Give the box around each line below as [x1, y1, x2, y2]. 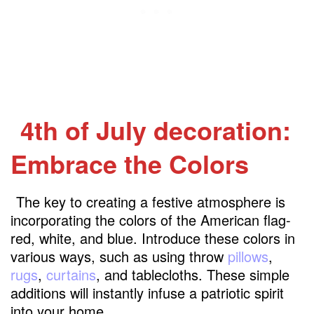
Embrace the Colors [11, 145, 249, 182]
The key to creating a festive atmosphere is [16, 191, 285, 212]
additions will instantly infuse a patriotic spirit [11, 282, 284, 303]
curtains [46, 264, 96, 285]
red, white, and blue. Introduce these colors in [11, 228, 295, 249]
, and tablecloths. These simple [96, 264, 289, 285]
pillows [228, 246, 268, 267]
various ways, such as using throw [11, 246, 228, 267]
